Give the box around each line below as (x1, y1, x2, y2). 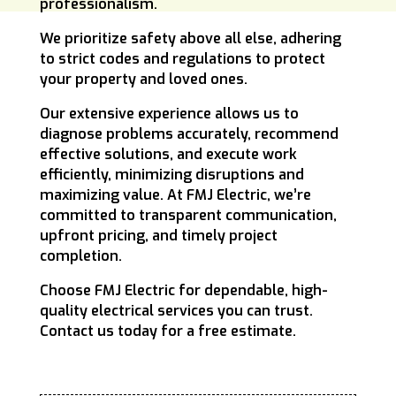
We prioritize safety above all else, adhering (39, 29, 341, 49)
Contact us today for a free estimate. (39, 322, 296, 341)
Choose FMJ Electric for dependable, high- (39, 281, 328, 301)
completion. (39, 247, 122, 266)
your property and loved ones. (39, 70, 247, 89)
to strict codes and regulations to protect (39, 49, 325, 69)
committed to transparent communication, (39, 206, 337, 225)
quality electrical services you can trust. (39, 301, 313, 321)
